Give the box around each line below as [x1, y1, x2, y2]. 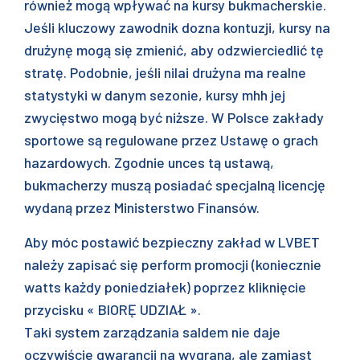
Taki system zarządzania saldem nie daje [24, 323, 280, 341]
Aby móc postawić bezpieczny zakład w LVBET [24, 233, 320, 251]
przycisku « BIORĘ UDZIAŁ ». [24, 301, 201, 318]
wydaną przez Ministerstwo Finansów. [24, 198, 260, 216]
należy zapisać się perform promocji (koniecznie [24, 256, 321, 273]
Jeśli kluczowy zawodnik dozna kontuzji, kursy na [24, 18, 330, 36]
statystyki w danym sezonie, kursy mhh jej [24, 86, 285, 104]
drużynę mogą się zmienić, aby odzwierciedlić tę [24, 41, 324, 59]
